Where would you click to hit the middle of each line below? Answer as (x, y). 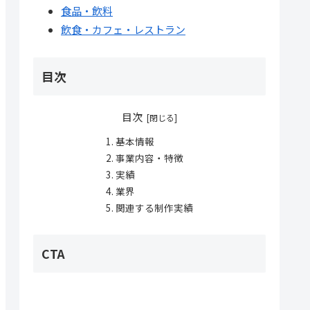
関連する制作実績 (154, 207)
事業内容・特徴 (149, 157)
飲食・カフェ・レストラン (123, 29)
